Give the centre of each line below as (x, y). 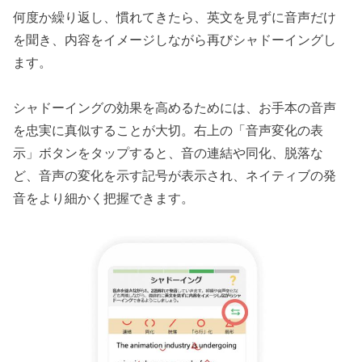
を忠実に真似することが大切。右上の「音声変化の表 (168, 130)
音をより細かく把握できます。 (104, 198)
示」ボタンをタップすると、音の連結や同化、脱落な (168, 153)
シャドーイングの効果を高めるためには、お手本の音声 (175, 108)
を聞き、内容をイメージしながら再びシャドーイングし (175, 40)
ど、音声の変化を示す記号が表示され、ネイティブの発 (175, 176)
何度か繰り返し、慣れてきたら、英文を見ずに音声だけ (175, 17)
